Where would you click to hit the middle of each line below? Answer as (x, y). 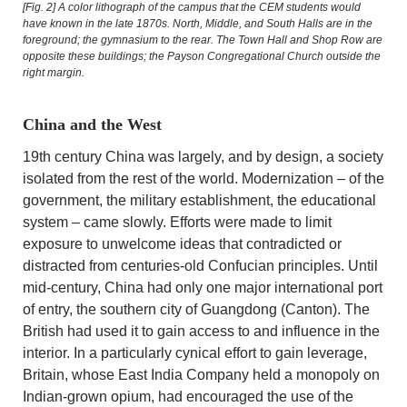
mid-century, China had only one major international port (203, 288)
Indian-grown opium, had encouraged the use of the (188, 397)
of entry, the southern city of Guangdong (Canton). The (196, 310)
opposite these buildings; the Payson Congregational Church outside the (202, 57)
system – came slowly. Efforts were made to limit (177, 223)
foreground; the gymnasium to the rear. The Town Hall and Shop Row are (203, 40)
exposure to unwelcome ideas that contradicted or (182, 244)
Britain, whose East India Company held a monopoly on (201, 375)
